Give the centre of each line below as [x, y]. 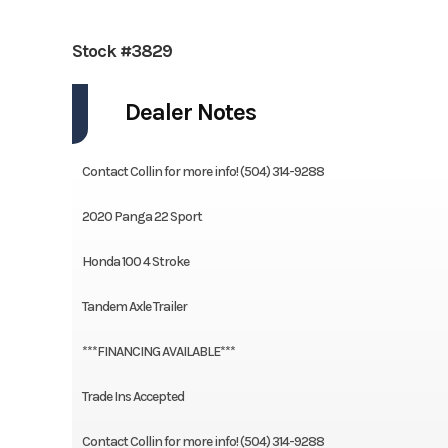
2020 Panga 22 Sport [141, 216]
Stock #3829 [121, 50]
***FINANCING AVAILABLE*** [158, 351]
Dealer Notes [190, 111]
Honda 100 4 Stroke [135, 261]
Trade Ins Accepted [132, 396]
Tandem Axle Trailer [134, 306]
